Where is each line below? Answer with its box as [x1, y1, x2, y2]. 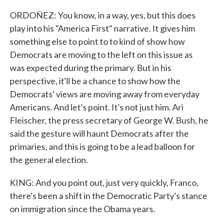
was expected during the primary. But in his [10, 62, 171, 73]
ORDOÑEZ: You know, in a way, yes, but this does [10, 10, 196, 20]
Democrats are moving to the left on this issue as [10, 49, 193, 60]
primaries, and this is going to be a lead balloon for [10, 141, 195, 152]
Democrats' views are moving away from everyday [10, 89, 200, 99]
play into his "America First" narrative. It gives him [10, 23, 195, 34]
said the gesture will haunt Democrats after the [10, 128, 189, 139]
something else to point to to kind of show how [10, 36, 185, 47]
